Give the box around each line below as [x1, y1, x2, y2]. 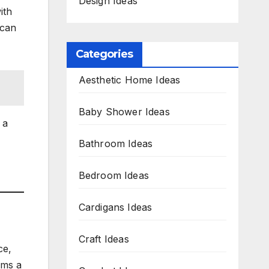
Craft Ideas [78, 233, 129, 245]
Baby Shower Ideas [78, 106, 170, 118]
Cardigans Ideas [78, 201, 153, 213]
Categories [75, 47, 133, 61]
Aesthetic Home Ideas [78, 74, 181, 86]
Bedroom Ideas [78, 169, 150, 181]
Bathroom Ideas [78, 138, 153, 150]
